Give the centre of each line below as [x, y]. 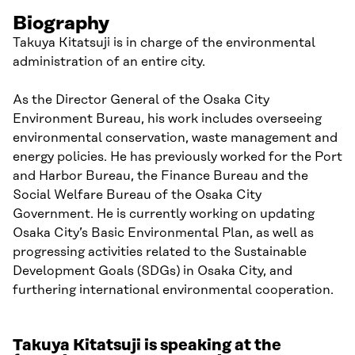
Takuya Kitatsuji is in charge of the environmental [164, 43]
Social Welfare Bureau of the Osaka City [137, 195]
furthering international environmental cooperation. [173, 290]
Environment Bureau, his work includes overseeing [167, 119]
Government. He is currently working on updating [164, 214]
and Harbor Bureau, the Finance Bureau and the [160, 176]
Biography [61, 24]
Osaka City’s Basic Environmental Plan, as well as [163, 233]
